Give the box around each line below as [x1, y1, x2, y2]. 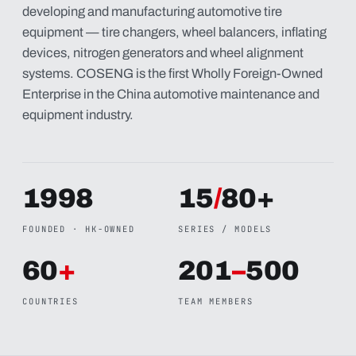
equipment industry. [22, 108, 133, 122]
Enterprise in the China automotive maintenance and [22, 87, 319, 101]
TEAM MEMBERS [178, 296, 253, 307]
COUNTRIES [22, 296, 79, 307]
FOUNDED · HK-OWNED [22, 223, 136, 234]
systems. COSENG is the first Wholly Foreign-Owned [22, 67, 323, 80]
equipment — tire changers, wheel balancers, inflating [22, 25, 327, 39]
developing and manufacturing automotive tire [22, 5, 282, 18]
